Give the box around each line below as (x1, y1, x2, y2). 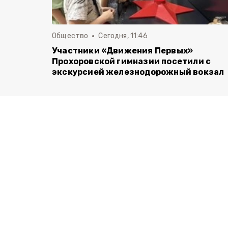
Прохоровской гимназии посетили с (52, 56, 211, 67)
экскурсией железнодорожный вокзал (52, 67, 224, 77)
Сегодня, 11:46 (98, 32, 148, 41)
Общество (52, 32, 89, 41)
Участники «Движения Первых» (52, 46, 193, 56)
